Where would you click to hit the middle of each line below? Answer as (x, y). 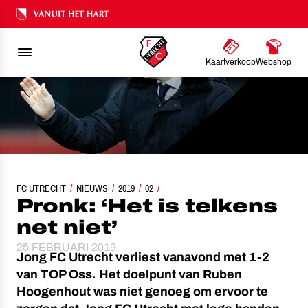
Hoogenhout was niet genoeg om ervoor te (142, 291)
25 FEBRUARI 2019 (66, 247)
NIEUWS (92, 188)
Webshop (274, 62)
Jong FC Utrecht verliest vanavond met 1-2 (143, 257)
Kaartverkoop (231, 62)
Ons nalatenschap (56, 21)
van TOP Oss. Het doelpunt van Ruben (129, 274)
